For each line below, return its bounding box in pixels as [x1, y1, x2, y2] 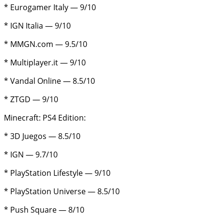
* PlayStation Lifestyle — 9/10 [4, 168, 110, 179]
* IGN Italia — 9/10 [4, 20, 71, 31]
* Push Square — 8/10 [4, 204, 84, 216]
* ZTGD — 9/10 [4, 94, 58, 105]
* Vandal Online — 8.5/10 [4, 76, 95, 87]
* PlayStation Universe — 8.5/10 [4, 186, 120, 197]
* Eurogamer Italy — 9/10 [4, 2, 96, 13]
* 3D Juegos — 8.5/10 [4, 131, 80, 142]
